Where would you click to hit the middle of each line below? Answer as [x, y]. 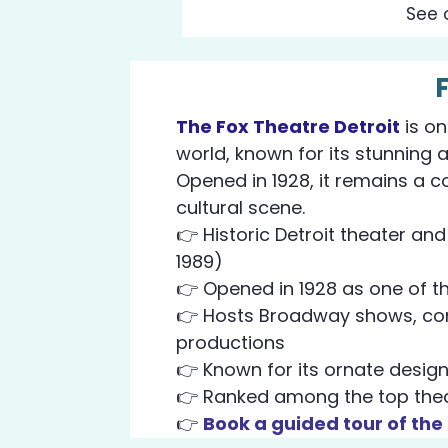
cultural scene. [241, 207]
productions [231, 342]
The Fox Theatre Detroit [288, 126]
